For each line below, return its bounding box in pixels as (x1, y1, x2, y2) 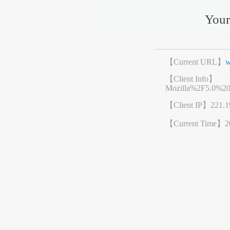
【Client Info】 (165, 74, 217, 84)
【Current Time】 (165, 119, 225, 128)
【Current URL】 (165, 57, 226, 67)
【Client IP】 (165, 101, 211, 110)
